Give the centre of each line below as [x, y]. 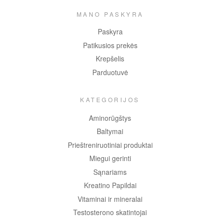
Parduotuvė [110, 72]
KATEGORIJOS [110, 99]
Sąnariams [110, 172]
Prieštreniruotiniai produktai [110, 145]
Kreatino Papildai [110, 185]
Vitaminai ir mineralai [110, 199]
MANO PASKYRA [110, 14]
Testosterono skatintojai [110, 212]
